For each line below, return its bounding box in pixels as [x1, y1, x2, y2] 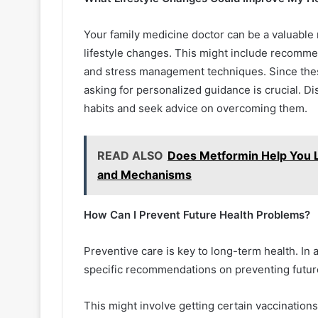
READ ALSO [97, 148, 163, 163]
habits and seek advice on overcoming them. [84, 101, 307, 115]
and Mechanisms [97, 167, 192, 182]
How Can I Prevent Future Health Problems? [84, 207, 310, 221]
